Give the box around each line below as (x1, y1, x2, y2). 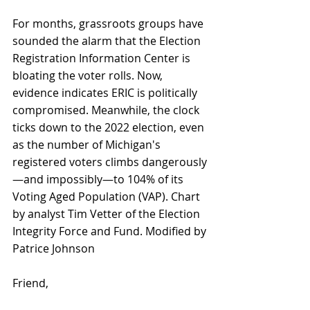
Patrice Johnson (12, 240, 95, 256)
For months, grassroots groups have (12, 15, 206, 31)
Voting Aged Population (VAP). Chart (12, 188, 203, 204)
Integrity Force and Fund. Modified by (12, 223, 209, 239)
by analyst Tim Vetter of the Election (12, 206, 203, 221)
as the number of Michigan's (12, 136, 163, 152)
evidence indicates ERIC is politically (12, 84, 200, 100)
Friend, (12, 275, 51, 291)
